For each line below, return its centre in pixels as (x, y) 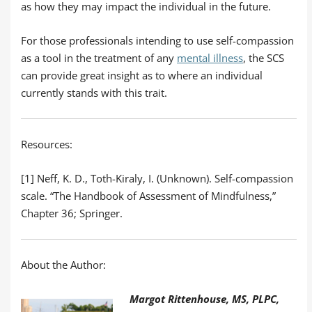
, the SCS (264, 57)
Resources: (47, 144)
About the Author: (63, 264)
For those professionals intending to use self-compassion (157, 40)
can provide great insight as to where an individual (142, 75)
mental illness (210, 57)
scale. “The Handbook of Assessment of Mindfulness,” (148, 195)
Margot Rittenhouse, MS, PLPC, (204, 298)
